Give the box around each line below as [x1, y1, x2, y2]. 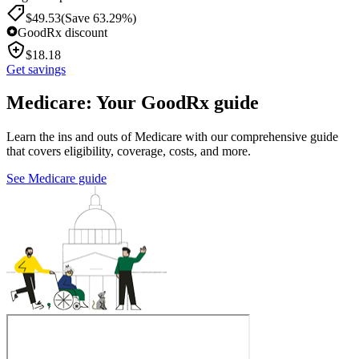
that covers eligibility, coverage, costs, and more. [6, 144, 251, 159]
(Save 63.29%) [61, 10, 136, 25]
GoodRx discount [18, 25, 107, 39]
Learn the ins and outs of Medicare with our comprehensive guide [6, 130, 338, 144]
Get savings [6, 62, 66, 76]
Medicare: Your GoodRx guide [6, 92, 259, 114]
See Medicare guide [6, 171, 107, 186]
